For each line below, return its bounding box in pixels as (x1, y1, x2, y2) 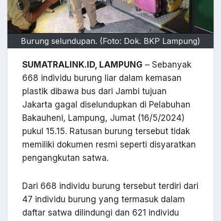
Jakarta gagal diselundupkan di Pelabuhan (22, 100, 190, 110)
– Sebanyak (143, 60, 191, 70)
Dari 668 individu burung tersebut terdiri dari (22, 181, 198, 191)
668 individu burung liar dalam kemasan (22, 73, 182, 83)
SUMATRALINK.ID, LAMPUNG (22, 60, 143, 70)
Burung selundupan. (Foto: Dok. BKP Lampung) (21, 36, 200, 46)
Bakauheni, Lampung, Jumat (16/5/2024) (22, 113, 184, 123)
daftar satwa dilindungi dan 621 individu (22, 208, 179, 218)
